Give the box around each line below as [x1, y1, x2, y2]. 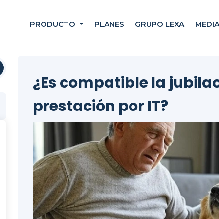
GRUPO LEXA [135, 20, 185, 29]
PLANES [94, 20, 125, 29]
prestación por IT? [33, 96, 168, 116]
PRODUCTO [30, 20, 78, 29]
